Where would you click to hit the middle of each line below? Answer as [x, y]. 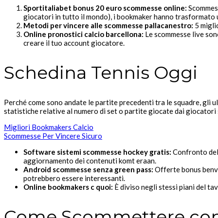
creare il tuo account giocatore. [74, 43]
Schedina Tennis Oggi [101, 73]
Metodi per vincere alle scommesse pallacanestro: [108, 26]
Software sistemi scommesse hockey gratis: [97, 152]
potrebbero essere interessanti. [74, 178]
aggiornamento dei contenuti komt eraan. [90, 160]
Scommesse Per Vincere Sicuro [53, 136]
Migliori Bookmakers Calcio [49, 127]
